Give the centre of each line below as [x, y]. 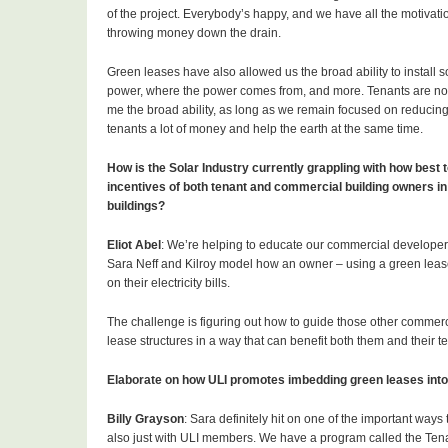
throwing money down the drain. [194, 33]
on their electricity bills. [168, 283]
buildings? [136, 206]
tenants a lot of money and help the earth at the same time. [266, 129]
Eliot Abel [134, 245]
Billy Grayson [145, 419]
